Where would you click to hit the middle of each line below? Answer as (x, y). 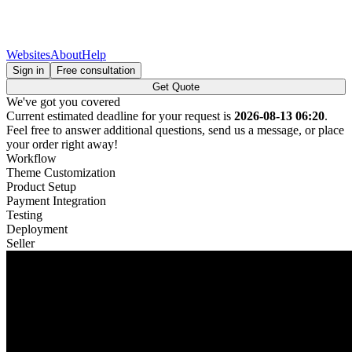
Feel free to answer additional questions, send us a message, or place (175, 130)
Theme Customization (61, 172)
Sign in (28, 70)
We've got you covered (63, 102)
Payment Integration (56, 201)
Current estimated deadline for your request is (120, 116)
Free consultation (96, 70)
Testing (24, 215)
